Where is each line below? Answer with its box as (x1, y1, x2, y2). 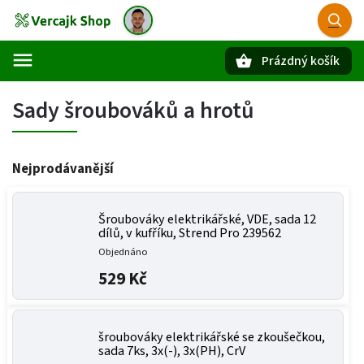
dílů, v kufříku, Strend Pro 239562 (98, 224, 281, 242)
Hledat (71, 82, 114, 96)
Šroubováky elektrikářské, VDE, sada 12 (98, 210, 316, 228)
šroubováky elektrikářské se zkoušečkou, (98, 328, 325, 346)
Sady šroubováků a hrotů (12, 94, 254, 127)
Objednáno (98, 245, 148, 259)
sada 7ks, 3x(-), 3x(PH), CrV (98, 342, 245, 360)
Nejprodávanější (12, 159, 114, 179)
